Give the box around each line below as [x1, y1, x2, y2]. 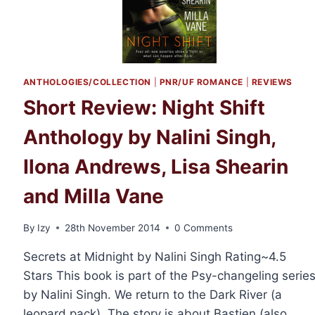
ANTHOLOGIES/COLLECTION [22, 77, 151, 88]
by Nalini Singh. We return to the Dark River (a [22, 287, 282, 302]
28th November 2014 [65, 221, 160, 233]
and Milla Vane [22, 184, 164, 209]
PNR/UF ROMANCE [159, 77, 244, 88]
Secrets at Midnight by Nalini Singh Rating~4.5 [22, 249, 286, 264]
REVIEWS [251, 77, 293, 88]
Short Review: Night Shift [22, 96, 265, 120]
